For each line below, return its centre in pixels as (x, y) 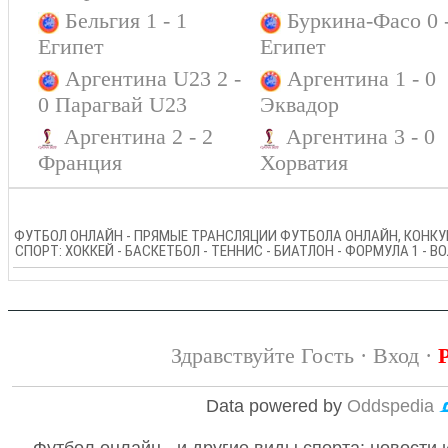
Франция (80, 162)
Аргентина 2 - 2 (138, 136)
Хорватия (304, 162)
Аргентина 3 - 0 (360, 136)
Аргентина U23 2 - (153, 78)
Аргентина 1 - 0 (362, 78)
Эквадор (299, 104)
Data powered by (277, 406)
